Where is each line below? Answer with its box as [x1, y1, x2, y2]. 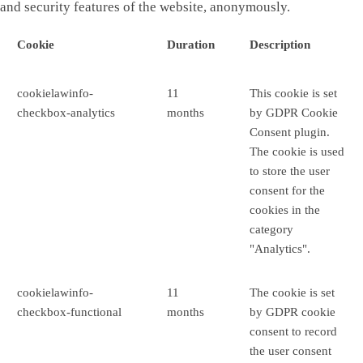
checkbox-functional [17, 305, 122, 319]
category [250, 223, 294, 237]
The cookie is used [250, 145, 345, 159]
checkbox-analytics [17, 106, 116, 120]
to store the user [250, 164, 331, 178]
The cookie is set [250, 286, 335, 300]
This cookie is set [250, 87, 338, 100]
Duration [167, 38, 216, 52]
